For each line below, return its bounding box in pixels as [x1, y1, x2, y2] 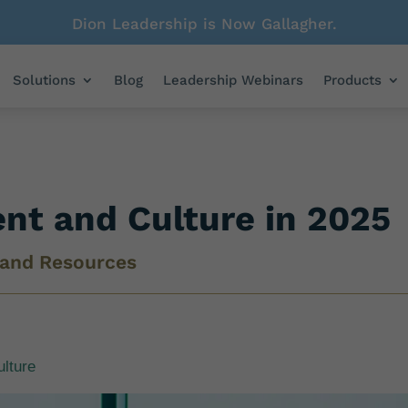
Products [323, 72, 382, 88]
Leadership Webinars [163, 72, 304, 88]
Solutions [13, 72, 76, 88]
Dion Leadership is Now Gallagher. [71, 15, 337, 33]
